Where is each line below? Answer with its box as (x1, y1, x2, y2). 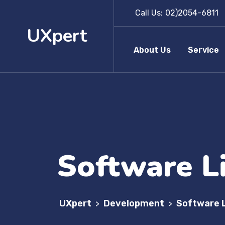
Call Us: (135, 8, 163, 18)
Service (188, 45, 219, 55)
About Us (134, 45, 171, 55)
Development (103, 198, 164, 209)
